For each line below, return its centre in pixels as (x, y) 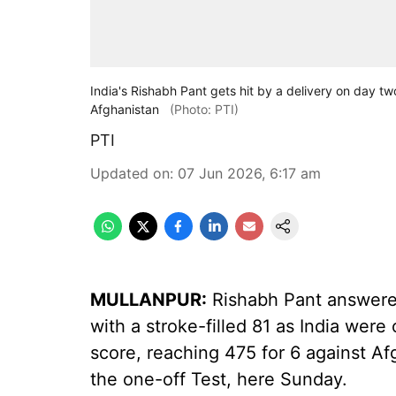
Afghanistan (125, 109)
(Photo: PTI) (204, 109)
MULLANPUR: (148, 300)
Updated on (130, 173)
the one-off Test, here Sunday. (219, 379)
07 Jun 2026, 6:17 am (249, 173)
